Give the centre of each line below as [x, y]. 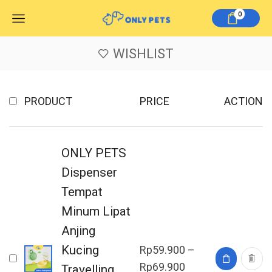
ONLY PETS [93, 153]
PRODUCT [48, 101]
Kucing [80, 250]
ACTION [243, 101]
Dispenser [89, 173]
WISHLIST [143, 53]
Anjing [78, 231]
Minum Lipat [96, 212]
